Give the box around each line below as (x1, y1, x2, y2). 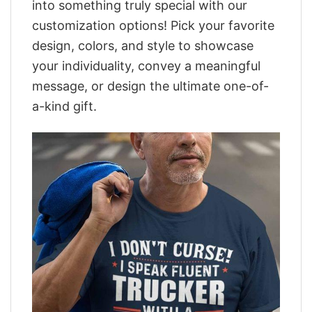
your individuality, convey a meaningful (32, 58, 260, 73)
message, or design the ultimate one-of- (32, 78, 269, 93)
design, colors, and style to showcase (32, 38, 253, 53)
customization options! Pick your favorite (32, 17, 274, 33)
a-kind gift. (32, 98, 97, 114)
